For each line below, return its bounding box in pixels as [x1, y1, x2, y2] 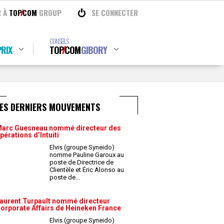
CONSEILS [49, 36, 68, 46]
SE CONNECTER [91, 7, 138, 18]
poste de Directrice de [49, 158, 113, 166]
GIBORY [80, 43, 107, 56]
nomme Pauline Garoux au [49, 151, 124, 158]
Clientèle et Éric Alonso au [49, 166, 124, 173]
